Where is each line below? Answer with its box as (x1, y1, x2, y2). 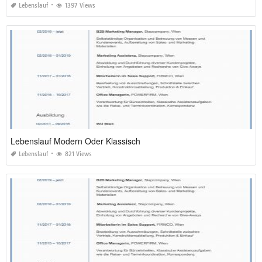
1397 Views (65, 1, 95, 9)
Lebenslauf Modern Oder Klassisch (11, 135, 140, 147)
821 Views (65, 150, 92, 158)
